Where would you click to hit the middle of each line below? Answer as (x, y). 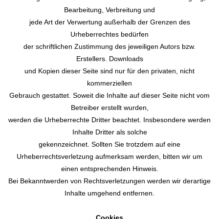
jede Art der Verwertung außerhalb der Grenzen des (109, 22)
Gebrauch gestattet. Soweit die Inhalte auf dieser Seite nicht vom (109, 95)
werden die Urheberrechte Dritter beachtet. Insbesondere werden (109, 120)
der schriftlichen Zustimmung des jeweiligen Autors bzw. (109, 46)
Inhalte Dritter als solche (109, 132)
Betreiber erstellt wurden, (109, 108)
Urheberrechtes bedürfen (109, 34)
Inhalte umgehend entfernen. (109, 193)
